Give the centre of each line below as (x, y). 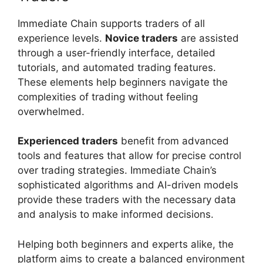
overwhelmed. (51, 111)
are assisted (208, 38)
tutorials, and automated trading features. (117, 67)
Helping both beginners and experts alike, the (126, 244)
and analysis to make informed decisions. (116, 215)
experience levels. (61, 38)
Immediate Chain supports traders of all (111, 23)
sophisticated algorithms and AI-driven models (128, 185)
